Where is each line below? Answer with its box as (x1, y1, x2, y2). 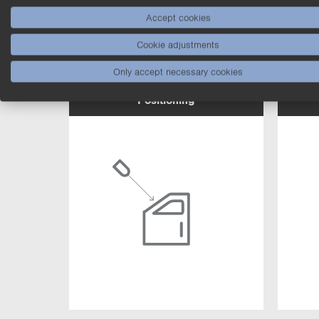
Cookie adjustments (137, 39, 219, 50)
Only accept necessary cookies (113, 66, 243, 77)
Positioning (137, 93, 195, 105)
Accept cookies (145, 12, 211, 23)
